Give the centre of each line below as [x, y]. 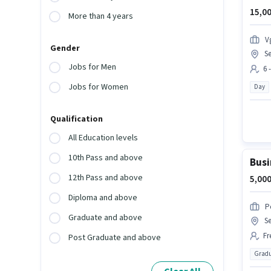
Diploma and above [103, 198]
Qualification [77, 119]
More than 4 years [101, 17]
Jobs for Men [93, 67]
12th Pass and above [106, 178]
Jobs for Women [99, 87]
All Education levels [103, 138]
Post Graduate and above [115, 238]
